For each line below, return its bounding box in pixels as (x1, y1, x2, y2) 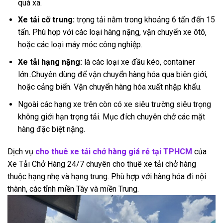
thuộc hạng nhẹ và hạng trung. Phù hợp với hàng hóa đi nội (7, 172, 206, 182)
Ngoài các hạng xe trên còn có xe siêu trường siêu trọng (17, 99, 211, 109)
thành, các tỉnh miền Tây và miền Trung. (7, 184, 139, 194)
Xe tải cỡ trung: (17, 15, 77, 25)
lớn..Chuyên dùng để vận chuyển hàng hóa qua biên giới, (17, 70, 208, 80)
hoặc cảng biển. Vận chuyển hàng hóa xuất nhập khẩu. (17, 82, 202, 92)
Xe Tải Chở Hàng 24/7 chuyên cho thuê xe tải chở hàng (7, 159, 196, 169)
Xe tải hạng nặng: (17, 57, 84, 67)
